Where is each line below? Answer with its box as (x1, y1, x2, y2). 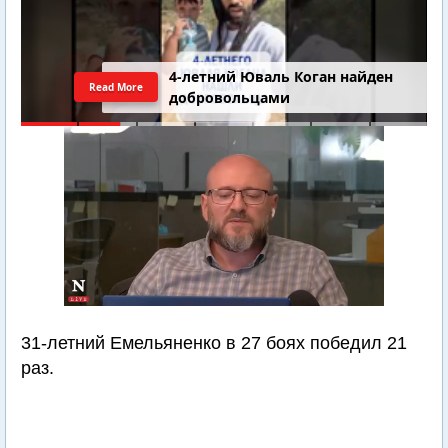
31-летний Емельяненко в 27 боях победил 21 (21, 333, 407, 353)
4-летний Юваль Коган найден (169, 67, 394, 87)
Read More (90, 80, 142, 94)
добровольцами (169, 88, 291, 108)
